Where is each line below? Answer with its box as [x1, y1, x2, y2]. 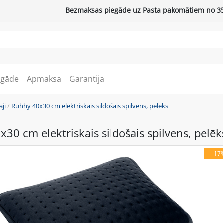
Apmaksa [26, 73, 61, 84]
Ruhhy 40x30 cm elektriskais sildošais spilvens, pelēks [11, 101, 168, 110]
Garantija [69, 73, 104, 84]
